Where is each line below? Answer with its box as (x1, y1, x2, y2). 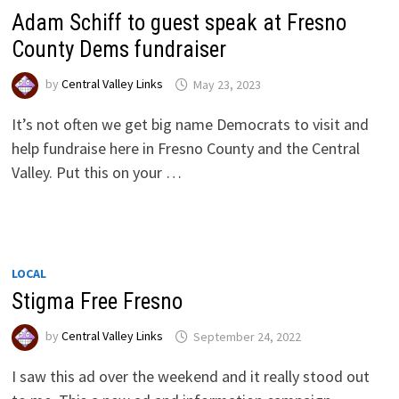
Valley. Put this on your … (11, 162, 182, 183)
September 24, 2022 (192, 328, 301, 345)
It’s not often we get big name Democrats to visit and (11, 114, 369, 135)
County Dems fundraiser (11, 37, 226, 63)
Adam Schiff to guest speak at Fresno (11, 10, 346, 37)
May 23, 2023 (192, 76, 261, 93)
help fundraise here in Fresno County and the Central (11, 138, 360, 159)
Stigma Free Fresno (11, 289, 183, 315)
